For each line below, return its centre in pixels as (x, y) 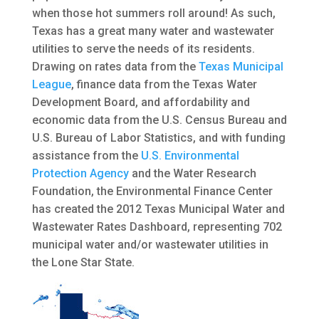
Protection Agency (80, 174)
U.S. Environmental (190, 156)
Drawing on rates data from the (115, 67)
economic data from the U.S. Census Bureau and (159, 120)
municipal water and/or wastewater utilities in (150, 245)
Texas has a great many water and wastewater (153, 31)
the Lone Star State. (83, 263)
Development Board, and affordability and (141, 103)
